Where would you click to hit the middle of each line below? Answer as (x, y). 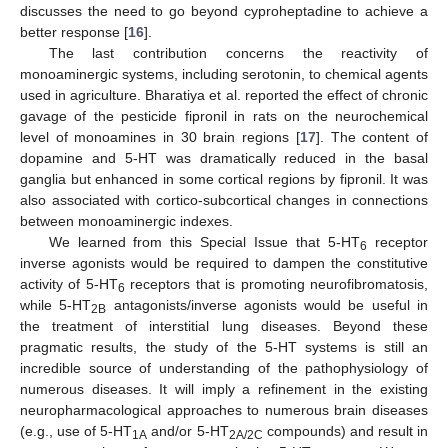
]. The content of (372, 137)
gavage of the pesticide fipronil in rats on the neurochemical (224, 116)
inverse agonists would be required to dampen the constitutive (224, 263)
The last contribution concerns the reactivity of (238, 53)
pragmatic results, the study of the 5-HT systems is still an (224, 347)
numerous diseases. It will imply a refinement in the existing (224, 389)
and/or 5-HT (188, 431)
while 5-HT (56, 305)
